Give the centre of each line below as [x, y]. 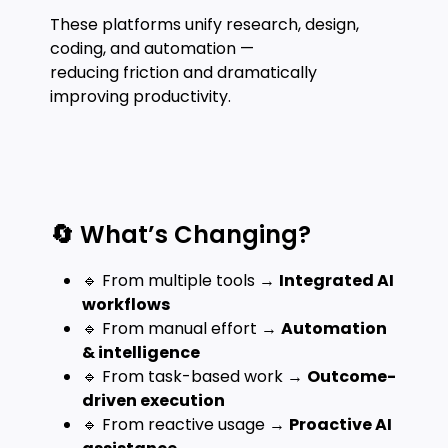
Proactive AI [340, 424]
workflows [126, 304]
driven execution [153, 400]
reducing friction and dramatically [183, 72]
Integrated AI [336, 280]
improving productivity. [140, 96]
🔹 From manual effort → [181, 328]
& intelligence [141, 352]
